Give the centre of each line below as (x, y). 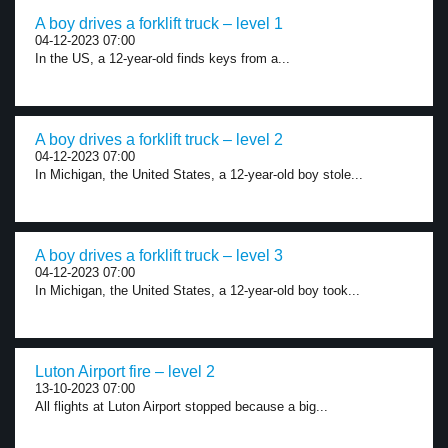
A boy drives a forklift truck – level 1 (159, 23)
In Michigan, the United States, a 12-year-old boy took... (197, 290)
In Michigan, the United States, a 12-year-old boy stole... (199, 174)
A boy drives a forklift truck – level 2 (159, 139)
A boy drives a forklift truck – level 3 (159, 255)
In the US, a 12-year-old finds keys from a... (162, 58)
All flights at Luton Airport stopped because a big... (181, 406)
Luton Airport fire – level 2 (125, 371)
